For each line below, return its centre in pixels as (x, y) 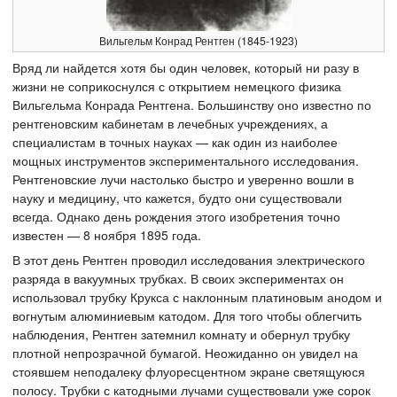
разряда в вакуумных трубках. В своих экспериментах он (178, 278)
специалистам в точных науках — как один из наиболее (175, 141)
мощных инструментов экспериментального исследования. (186, 160)
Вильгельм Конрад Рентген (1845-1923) (198, 40)
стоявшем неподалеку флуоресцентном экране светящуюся (189, 371)
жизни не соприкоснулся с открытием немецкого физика (177, 86)
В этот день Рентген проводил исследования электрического (189, 259)
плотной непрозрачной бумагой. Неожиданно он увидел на (185, 352)
